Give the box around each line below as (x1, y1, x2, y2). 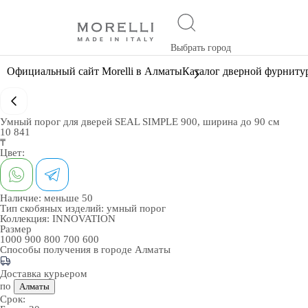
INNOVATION (52, 213, 115, 224)
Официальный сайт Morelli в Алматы (7, 65, 182, 77)
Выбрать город (170, 43, 231, 53)
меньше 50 (44, 192, 93, 203)
